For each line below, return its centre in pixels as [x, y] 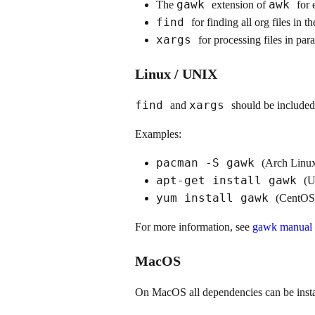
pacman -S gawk [209, 162]
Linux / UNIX [176, 73]
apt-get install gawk [230, 180]
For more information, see [194, 226]
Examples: [158, 134]
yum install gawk [216, 198]
